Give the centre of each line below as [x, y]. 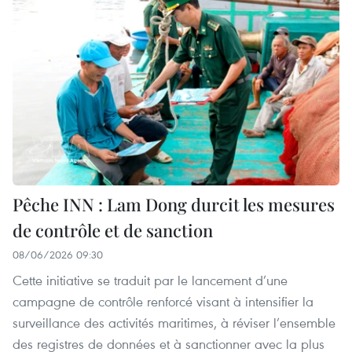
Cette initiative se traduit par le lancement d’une [150, 280]
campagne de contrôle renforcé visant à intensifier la [163, 302]
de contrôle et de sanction [113, 231]
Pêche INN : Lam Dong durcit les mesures [174, 205]
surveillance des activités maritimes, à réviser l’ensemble [174, 323]
